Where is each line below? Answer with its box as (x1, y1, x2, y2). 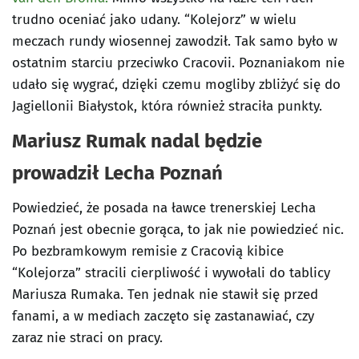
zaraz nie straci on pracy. (12, 329, 163, 347)
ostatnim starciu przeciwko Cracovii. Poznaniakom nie (12, 54, 345, 72)
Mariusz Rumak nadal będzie (12, 130, 262, 153)
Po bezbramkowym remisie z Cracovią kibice (12, 243, 284, 260)
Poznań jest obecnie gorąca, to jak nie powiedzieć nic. (12, 221, 344, 239)
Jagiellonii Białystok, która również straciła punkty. (12, 98, 322, 115)
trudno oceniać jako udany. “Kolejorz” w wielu (12, 11, 296, 29)
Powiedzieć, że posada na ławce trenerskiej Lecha (12, 200, 316, 217)
